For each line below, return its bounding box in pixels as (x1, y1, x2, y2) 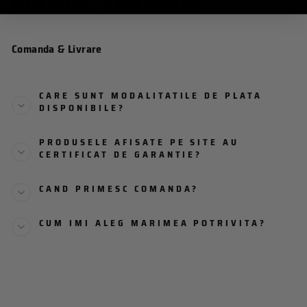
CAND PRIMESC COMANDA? (39, 182, 199, 197)
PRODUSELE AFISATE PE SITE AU (39, 135, 240, 150)
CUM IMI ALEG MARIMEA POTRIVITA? (39, 216, 267, 231)
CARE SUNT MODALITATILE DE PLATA (39, 88, 263, 103)
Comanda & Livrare (12, 40, 102, 58)
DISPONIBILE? (39, 101, 125, 116)
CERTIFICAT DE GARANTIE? (39, 147, 203, 162)
